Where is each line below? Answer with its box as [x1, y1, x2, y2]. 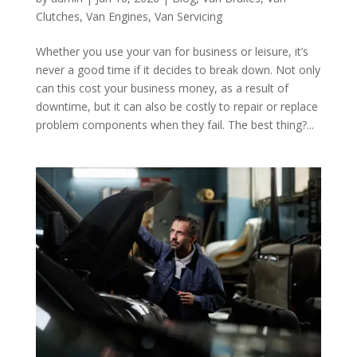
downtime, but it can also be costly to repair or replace [35, 98, 318, 114]
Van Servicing [154, 8, 222, 24]
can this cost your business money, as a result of [35, 80, 288, 96]
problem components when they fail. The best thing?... [35, 116, 314, 132]
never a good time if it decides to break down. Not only [35, 61, 320, 77]
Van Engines [85, 8, 148, 24]
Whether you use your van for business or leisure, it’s [35, 43, 308, 59]
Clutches [35, 8, 80, 24]
